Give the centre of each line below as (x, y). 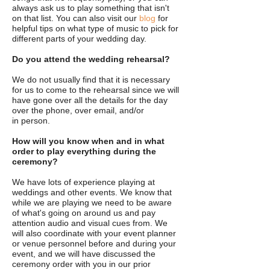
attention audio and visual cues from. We (90, 223)
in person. (31, 121)
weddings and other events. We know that (92, 192)
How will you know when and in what (88, 141)
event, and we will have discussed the (84, 254)
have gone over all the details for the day (90, 100)
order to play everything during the (84, 151)
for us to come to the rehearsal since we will (96, 90)
